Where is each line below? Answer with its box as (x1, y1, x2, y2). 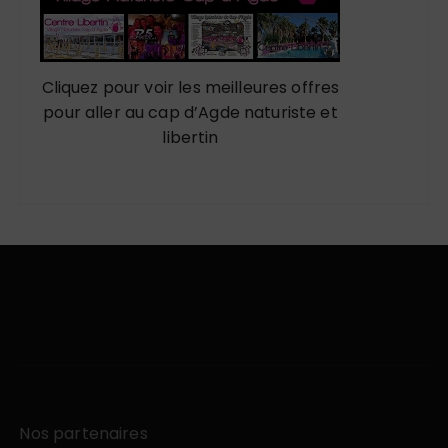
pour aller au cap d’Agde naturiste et (43, 101, 338, 125)
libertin (162, 126, 219, 150)
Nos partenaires (19, 422, 148, 446)
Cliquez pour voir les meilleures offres (41, 76, 340, 100)
